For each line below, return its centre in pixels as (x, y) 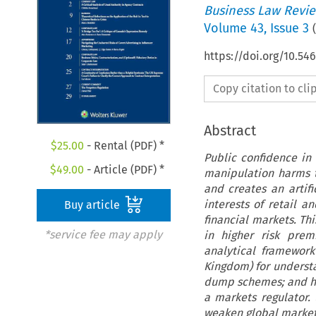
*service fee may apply (103, 235)
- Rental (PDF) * (124, 146)
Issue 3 (289, 28)
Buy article (94, 205)
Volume (227, 28)
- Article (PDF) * (124, 170)
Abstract (230, 130)
